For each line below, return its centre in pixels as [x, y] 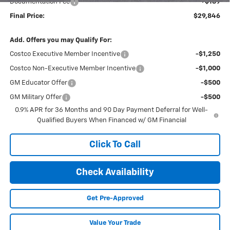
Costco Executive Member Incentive [65, 54]
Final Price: [27, 16]
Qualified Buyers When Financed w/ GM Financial [111, 121]
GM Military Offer [35, 98]
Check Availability [115, 173]
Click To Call [115, 145]
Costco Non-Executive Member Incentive [72, 69]
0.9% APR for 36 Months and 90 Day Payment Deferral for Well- [112, 110]
